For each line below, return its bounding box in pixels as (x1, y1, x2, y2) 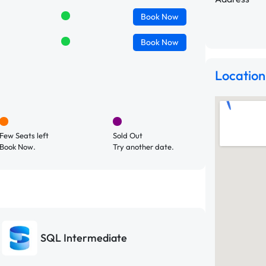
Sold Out (112, 130, 142, 140)
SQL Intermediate (40, 231, 127, 245)
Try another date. (112, 141, 174, 151)
